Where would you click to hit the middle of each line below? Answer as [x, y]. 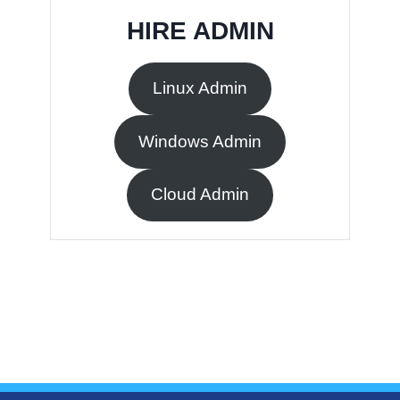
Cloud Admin [200, 195]
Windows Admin [200, 141]
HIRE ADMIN [200, 30]
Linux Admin [200, 88]
